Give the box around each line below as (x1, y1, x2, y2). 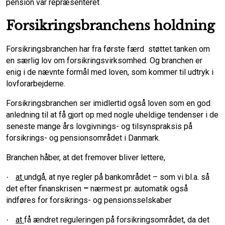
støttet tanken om (148, 44, 210, 54)
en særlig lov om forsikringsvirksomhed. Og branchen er (6, 56, 202, 66)
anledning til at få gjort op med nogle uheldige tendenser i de (6, 110, 218, 120)
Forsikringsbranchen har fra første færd (6, 44, 144, 54)
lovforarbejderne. (6, 79, 65, 89)
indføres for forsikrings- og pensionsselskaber (6, 195, 172, 205)
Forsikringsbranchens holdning (6, 18, 215, 34)
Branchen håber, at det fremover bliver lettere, (6, 153, 165, 163)
